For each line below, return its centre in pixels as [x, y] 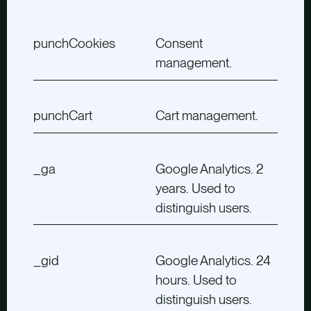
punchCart [62, 116]
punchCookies [74, 44]
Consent [179, 44]
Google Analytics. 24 [213, 260]
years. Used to [195, 188]
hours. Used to [196, 280]
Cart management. [207, 116]
